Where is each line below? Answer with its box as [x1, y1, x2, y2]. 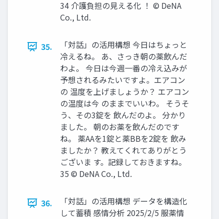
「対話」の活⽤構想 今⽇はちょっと [60, 39, 187, 51]
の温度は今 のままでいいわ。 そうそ [60, 97, 189, 109]
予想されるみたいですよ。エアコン [60, 74, 185, 86]
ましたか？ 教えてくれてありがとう [60, 144, 187, 156]
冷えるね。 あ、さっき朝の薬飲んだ [60, 50, 187, 63]
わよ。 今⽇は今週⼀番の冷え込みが [60, 62, 187, 74]
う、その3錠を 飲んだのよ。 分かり [60, 109, 186, 121]
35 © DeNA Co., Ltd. [60, 168, 132, 180]
